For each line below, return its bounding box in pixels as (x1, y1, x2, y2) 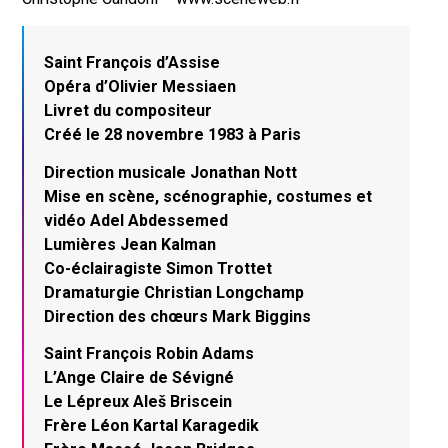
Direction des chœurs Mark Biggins (44, 306, 312, 326)
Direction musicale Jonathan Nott (44, 162, 298, 182)
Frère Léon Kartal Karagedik (44, 416, 260, 436)
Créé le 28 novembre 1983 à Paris (44, 125, 302, 145)
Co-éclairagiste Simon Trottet (44, 258, 273, 278)
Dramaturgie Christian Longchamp (44, 282, 305, 302)
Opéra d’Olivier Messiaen (44, 77, 237, 97)
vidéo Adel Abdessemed (44, 210, 229, 230)
